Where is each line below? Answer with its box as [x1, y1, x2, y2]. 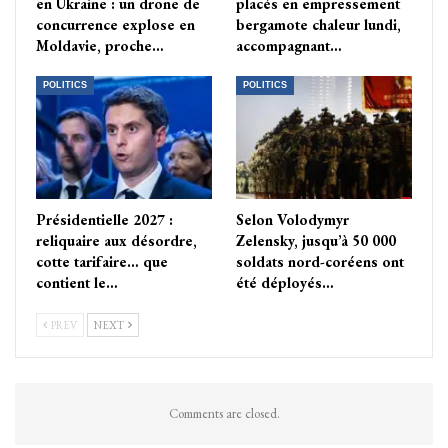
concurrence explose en [36, 14, 195, 34]
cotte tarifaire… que [36, 251, 168, 271]
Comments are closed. [168, 404, 280, 422]
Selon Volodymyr [236, 209, 349, 229]
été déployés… [236, 272, 334, 292]
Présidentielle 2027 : [36, 209, 173, 229]
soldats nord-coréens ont [236, 251, 404, 271]
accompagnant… [236, 35, 342, 55]
